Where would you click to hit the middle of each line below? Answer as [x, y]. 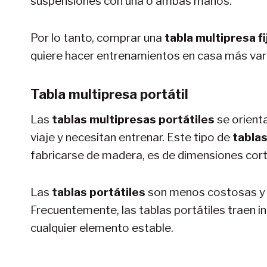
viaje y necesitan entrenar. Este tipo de [131, 137]
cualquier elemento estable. [102, 228]
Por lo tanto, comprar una [97, 38]
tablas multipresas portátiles [134, 119]
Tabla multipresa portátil [109, 94]
